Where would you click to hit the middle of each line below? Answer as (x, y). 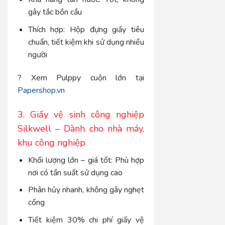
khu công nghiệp (51, 142)
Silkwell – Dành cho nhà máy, (81, 128)
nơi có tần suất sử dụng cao (75, 173)
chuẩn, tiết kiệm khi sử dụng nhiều (86, 42)
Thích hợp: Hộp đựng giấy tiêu (86, 30)
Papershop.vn (41, 90)
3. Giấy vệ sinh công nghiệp (81, 114)
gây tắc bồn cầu (55, 12)
